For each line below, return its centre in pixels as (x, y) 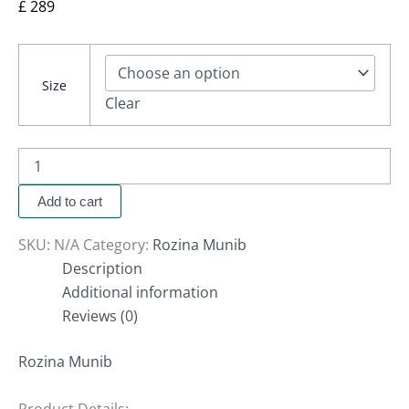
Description (102, 269)
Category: (118, 245)
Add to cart (70, 202)
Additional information (140, 293)
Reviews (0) (100, 316)
